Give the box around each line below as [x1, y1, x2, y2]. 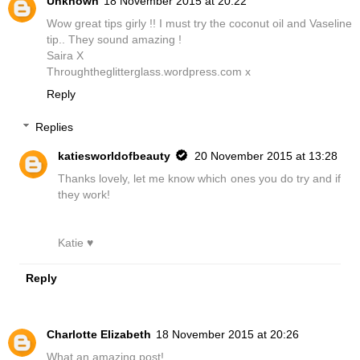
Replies [35, 121, 74, 134]
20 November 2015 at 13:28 [194, 149, 338, 163]
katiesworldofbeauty [58, 149, 171, 163]
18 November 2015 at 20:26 [156, 328, 299, 342]
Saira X [47, 48, 84, 62]
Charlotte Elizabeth [47, 328, 151, 342]
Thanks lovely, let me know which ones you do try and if [58, 172, 341, 186]
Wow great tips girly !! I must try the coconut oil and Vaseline [47, 16, 352, 30]
